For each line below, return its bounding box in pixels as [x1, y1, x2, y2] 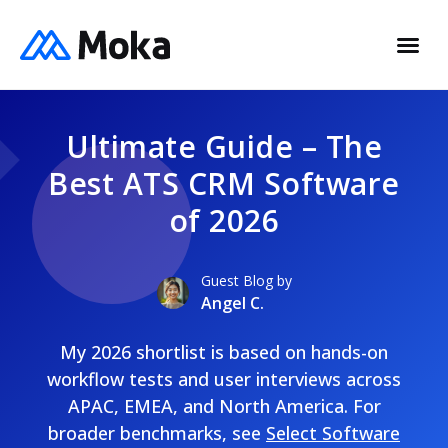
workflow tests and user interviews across [47, 367, 401, 391]
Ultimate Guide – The [66, 126, 382, 167]
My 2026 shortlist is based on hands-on [60, 340, 388, 364]
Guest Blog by [200, 271, 292, 290]
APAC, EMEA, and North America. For [67, 394, 381, 418]
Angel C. [200, 292, 264, 314]
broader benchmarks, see [48, 421, 266, 445]
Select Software [266, 421, 400, 445]
